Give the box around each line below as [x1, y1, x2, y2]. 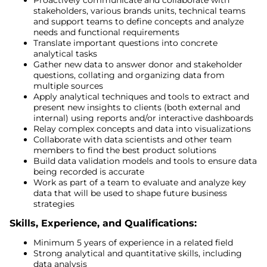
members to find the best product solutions [33, 144, 216, 156]
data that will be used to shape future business [33, 187, 227, 198]
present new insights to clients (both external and [33, 101, 240, 113]
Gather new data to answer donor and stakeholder [33, 58, 243, 70]
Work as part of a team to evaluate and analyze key [33, 176, 246, 188]
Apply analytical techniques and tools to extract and [33, 91, 249, 102]
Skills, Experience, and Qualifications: [10, 217, 197, 229]
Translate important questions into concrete [33, 37, 218, 48]
